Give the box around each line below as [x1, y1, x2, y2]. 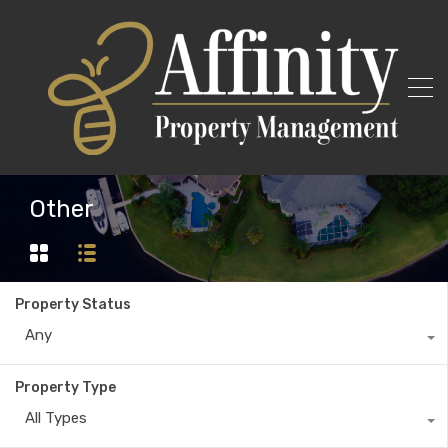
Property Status [15, 296, 131, 314]
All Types [25, 409, 87, 428]
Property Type [15, 379, 116, 397]
